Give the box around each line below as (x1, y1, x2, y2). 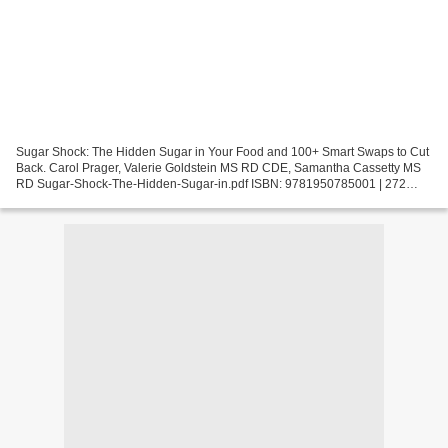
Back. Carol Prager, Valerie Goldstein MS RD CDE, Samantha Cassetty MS (16, 161, 421, 176)
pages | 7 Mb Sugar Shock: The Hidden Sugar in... (16, 193, 287, 208)
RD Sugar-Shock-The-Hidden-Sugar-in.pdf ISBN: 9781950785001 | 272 (16, 177, 406, 192)
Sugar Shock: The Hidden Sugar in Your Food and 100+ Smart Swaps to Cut (16, 145, 429, 160)
